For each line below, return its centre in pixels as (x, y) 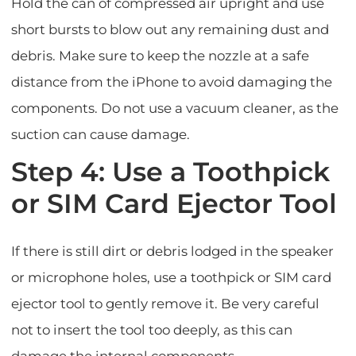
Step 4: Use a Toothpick (171, 172)
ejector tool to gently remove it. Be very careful (166, 304)
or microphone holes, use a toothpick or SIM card (172, 278)
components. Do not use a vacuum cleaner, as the (175, 108)
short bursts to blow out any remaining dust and (170, 30)
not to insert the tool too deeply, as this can (152, 330)
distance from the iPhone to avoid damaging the (172, 82)
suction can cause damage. (101, 135)
